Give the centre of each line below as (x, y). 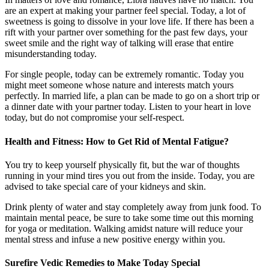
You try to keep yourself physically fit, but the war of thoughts (122, 165)
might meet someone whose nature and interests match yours (119, 85)
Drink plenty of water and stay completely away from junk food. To (133, 207)
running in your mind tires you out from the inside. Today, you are (130, 175)
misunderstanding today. (51, 54)
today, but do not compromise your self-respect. (95, 118)
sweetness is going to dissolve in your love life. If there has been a (129, 22)
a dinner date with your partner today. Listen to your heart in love (128, 107)
